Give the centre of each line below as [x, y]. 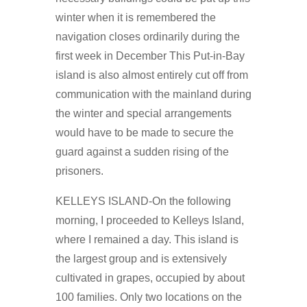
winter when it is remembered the [135, 17]
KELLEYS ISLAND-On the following [143, 201]
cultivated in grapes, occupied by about [150, 278]
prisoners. [79, 171]
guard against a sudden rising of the [142, 151]
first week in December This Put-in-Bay [150, 56]
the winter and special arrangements [143, 113]
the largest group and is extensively [141, 258]
